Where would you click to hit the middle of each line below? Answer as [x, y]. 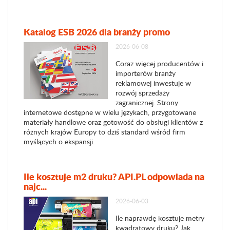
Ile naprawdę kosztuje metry [160, 218]
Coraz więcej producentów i [159, 63]
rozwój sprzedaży [142, 93]
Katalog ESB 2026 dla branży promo [97, 32]
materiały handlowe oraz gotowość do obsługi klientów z [113, 122]
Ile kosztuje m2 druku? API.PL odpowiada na [114, 177]
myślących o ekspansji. [59, 141]
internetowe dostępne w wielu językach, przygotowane [110, 112]
